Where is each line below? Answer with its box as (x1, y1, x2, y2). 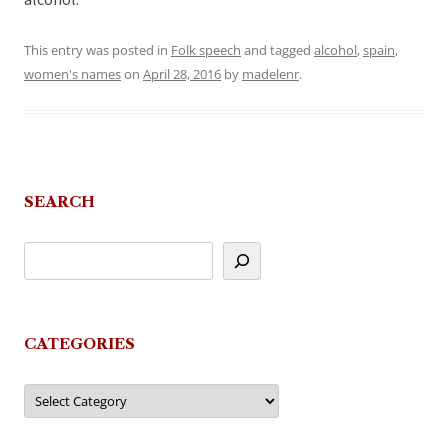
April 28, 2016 (143, 65, 221, 84)
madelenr (242, 65, 299, 84)
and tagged (241, 41, 314, 60)
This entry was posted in (24, 41, 171, 60)
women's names (24, 65, 121, 84)
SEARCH (24, 192, 95, 212)
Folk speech (171, 41, 241, 60)
